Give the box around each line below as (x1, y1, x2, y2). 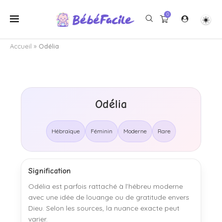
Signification (28, 166, 71, 175)
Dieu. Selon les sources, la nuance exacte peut (28, 204, 179, 213)
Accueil (10, 42, 32, 50)
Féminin (91, 127, 112, 135)
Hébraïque (52, 127, 80, 135)
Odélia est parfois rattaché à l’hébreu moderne (28, 182, 183, 191)
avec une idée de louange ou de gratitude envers (28, 193, 189, 202)
